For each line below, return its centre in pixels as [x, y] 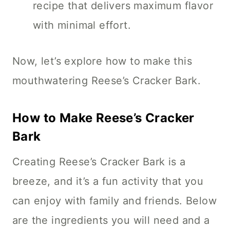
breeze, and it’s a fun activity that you [108, 181]
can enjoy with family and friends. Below [114, 201]
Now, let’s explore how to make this [102, 61]
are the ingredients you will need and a [111, 221]
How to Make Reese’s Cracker [103, 118]
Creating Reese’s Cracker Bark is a [99, 162]
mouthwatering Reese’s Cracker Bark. [107, 81]
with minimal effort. [82, 25]
